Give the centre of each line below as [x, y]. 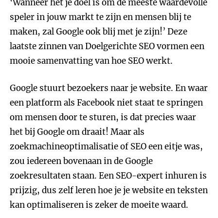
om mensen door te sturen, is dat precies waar [103, 117]
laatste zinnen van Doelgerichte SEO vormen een [107, 46]
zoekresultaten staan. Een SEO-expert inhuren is [108, 176]
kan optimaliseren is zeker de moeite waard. [99, 205]
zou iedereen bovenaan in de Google [81, 161]
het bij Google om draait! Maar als [77, 132]
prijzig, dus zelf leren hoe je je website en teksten [109, 190]
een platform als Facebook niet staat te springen [106, 103]
